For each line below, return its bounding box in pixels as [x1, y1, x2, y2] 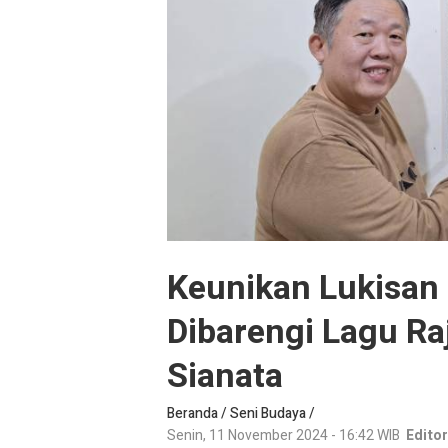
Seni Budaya [230, 403, 306, 425]
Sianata [167, 351, 283, 402]
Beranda [167, 403, 218, 425]
